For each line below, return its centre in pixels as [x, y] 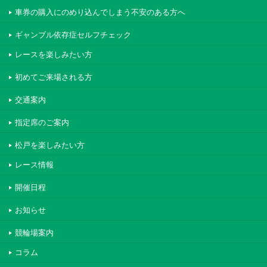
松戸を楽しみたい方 [50, 145]
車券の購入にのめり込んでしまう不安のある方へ [100, 13]
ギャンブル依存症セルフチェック [73, 35]
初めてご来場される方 [54, 77]
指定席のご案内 [42, 123]
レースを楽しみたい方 [54, 55]
